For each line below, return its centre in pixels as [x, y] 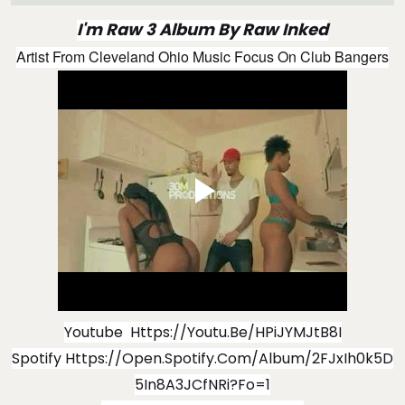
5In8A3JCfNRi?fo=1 [202, 384]
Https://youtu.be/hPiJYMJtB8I [235, 332]
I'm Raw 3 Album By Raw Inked [202, 29]
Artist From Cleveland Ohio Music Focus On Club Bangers [202, 56]
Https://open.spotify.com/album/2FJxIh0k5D [229, 358]
